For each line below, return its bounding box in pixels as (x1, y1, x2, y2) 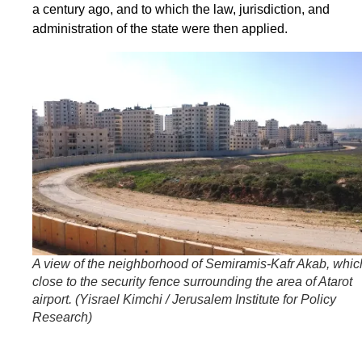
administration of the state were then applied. (32, 22, 288, 36)
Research (32, 310, 88, 325)
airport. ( (32, 293, 79, 307)
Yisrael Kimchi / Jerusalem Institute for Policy (79, 293, 336, 307)
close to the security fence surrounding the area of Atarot (32, 275, 352, 289)
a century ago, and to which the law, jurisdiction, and (32, 2, 330, 17)
